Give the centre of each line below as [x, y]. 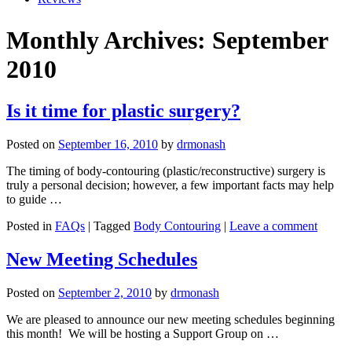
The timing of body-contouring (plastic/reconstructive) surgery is [166, 171]
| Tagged [109, 226]
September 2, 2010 [105, 293]
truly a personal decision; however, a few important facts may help [170, 185]
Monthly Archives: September [167, 40]
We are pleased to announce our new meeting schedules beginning [170, 320]
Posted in [31, 226]
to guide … [34, 200]
